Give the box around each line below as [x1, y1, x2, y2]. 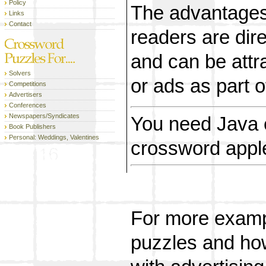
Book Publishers [9, 123, 56, 130]
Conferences [9, 102, 46, 109]
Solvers [9, 69, 31, 77]
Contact [9, 20, 31, 27]
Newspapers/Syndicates [9, 112, 80, 119]
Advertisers [9, 91, 42, 98]
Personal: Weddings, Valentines [9, 134, 99, 141]
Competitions [9, 80, 46, 87]
